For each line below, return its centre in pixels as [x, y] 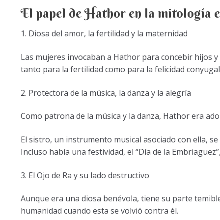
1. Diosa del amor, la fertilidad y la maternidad [104, 34]
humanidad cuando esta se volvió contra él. [99, 211]
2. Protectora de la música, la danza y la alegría [106, 93]
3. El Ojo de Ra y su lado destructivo [85, 175]
